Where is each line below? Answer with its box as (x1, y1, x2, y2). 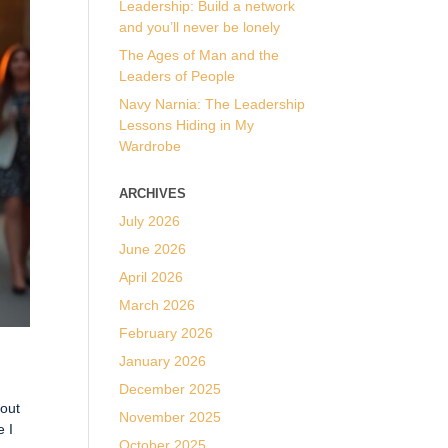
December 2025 (119, 381, 222, 397)
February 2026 (119, 325, 214, 341)
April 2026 (119, 269, 184, 285)
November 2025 (119, 409, 222, 425)
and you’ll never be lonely (119, 19, 281, 35)
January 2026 (119, 353, 207, 369)
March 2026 (119, 297, 196, 313)
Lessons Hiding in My (119, 117, 255, 133)
